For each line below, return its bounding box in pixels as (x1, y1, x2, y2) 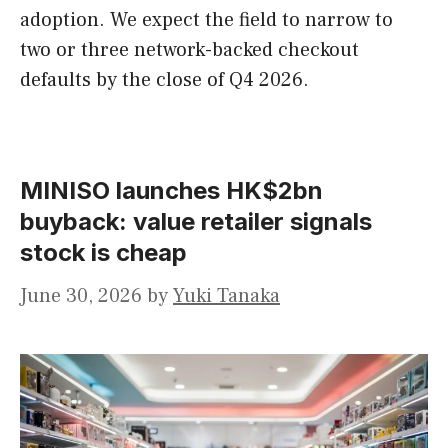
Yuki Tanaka (173, 283, 280, 310)
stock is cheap (20, 238, 187, 268)
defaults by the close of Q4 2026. (20, 67, 309, 94)
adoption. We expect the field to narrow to (20, 7, 393, 34)
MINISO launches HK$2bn (20, 176, 323, 206)
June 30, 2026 (20, 283, 142, 310)
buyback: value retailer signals (20, 207, 372, 237)
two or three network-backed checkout (20, 37, 359, 64)
